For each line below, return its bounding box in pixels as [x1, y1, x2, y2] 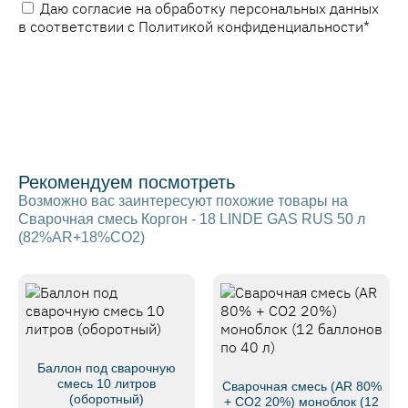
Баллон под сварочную [37, 361, 176, 376]
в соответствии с [18, 17, 138, 36]
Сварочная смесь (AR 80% [221, 379, 382, 394]
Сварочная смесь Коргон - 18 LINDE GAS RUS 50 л [18, 211, 365, 228]
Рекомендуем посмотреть [18, 172, 235, 193]
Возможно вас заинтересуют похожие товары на [18, 193, 348, 209]
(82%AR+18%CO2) [18, 229, 145, 246]
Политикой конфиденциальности [138, 17, 363, 36]
